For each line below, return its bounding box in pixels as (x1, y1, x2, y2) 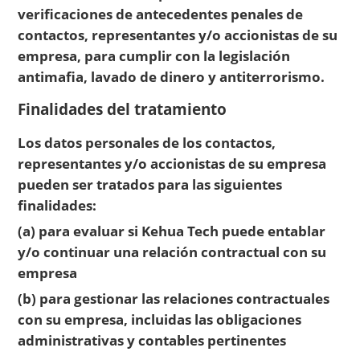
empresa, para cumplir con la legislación (18, 46, 291, 66)
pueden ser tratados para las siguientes (18, 174, 283, 194)
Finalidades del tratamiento (18, 99, 227, 120)
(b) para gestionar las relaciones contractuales (18, 288, 330, 309)
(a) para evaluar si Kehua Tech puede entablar (18, 221, 326, 241)
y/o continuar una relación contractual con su (18, 242, 327, 262)
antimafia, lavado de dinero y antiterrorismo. (18, 67, 325, 87)
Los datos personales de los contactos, (18, 132, 276, 152)
